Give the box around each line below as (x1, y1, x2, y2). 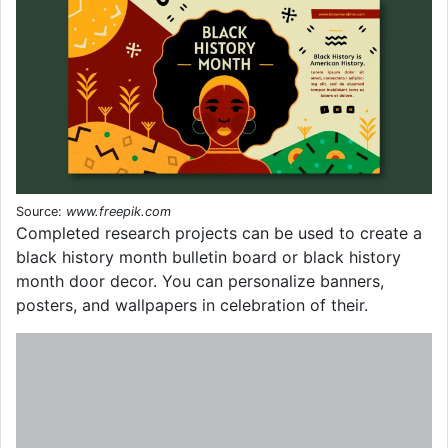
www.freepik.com (66, 203, 171, 219)
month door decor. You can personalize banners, (16, 270, 384, 291)
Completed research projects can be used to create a (16, 222, 422, 243)
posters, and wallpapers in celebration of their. (16, 294, 368, 315)
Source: (16, 203, 66, 219)
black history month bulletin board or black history (16, 246, 401, 267)
